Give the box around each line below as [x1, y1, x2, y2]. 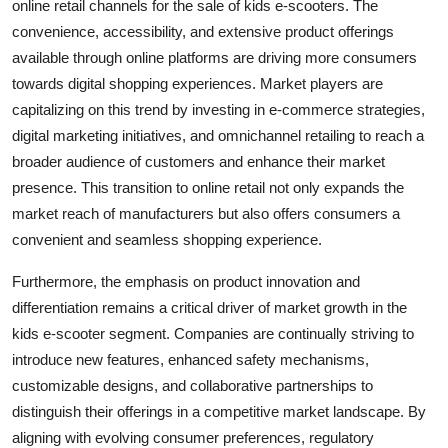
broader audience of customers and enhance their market [12, 152, 385, 170]
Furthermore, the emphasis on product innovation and [12, 272, 360, 290]
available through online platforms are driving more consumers [12, 48, 417, 66]
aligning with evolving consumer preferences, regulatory [12, 428, 374, 446]
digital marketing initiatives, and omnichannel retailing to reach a [12, 126, 424, 144]
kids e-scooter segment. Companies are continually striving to [12, 324, 414, 342]
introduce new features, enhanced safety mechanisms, [12, 350, 369, 368]
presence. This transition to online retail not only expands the [12, 178, 404, 196]
